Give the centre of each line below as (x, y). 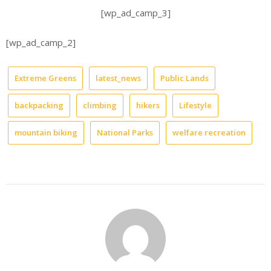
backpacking (39, 105)
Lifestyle (195, 105)
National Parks (125, 132)
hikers (148, 105)
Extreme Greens (45, 78)
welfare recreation (209, 132)
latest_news (118, 78)
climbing (100, 105)
